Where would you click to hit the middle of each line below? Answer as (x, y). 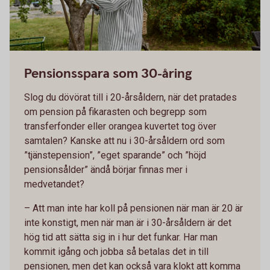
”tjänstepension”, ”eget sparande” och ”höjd (115, 155)
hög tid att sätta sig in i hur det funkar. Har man (121, 237)
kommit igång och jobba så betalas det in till (116, 251)
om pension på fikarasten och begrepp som (115, 111)
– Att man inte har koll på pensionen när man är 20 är (133, 208)
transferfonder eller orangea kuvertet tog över (120, 126)
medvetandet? (54, 184)
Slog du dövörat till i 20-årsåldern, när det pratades (130, 97)
